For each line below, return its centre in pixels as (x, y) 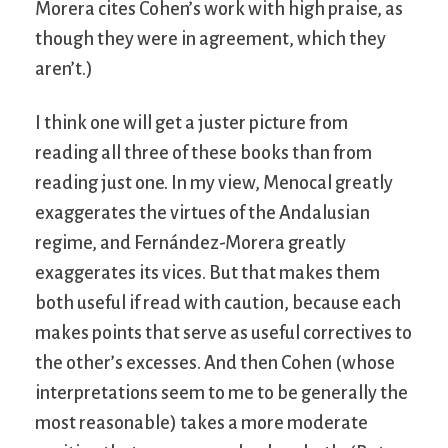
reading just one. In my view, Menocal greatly (214, 182)
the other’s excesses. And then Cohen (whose (215, 362)
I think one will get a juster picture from (191, 122)
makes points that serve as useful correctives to (223, 332)
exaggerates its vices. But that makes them (207, 272)
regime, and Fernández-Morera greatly (190, 242)
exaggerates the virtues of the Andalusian (202, 212)
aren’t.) (64, 68)
